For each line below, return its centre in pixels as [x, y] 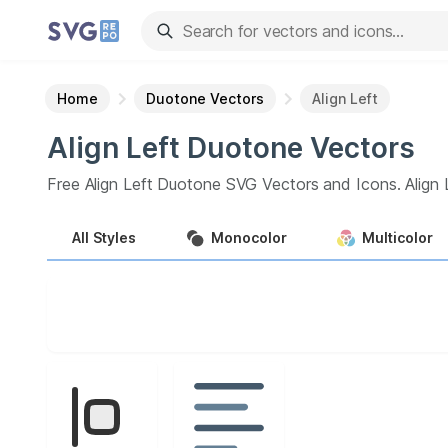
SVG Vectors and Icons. [315, 184]
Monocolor [249, 237]
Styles [114, 237]
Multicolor [397, 237]
